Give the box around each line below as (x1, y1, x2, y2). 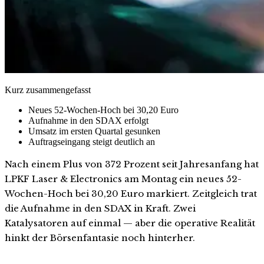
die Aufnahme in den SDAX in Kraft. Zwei (5, 202, 196, 214)
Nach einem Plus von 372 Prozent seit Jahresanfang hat (5, 158, 259, 170)
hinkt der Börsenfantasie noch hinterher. (5, 232, 195, 243)
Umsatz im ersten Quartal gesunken (28, 126, 160, 136)
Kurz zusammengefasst (5, 84, 91, 95)
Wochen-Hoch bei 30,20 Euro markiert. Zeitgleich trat (5, 187, 257, 199)
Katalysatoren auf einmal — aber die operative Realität (5, 217, 255, 229)
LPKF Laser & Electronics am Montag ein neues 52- (5, 173, 242, 184)
